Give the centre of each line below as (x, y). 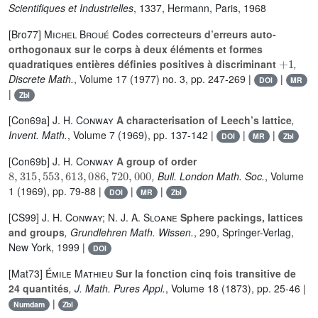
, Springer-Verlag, (255, 232)
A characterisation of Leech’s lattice (203, 120)
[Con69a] (31, 120)
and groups (37, 232)
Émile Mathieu (79, 273)
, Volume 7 (91, 135)
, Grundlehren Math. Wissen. (129, 232)
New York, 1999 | (48, 247)
